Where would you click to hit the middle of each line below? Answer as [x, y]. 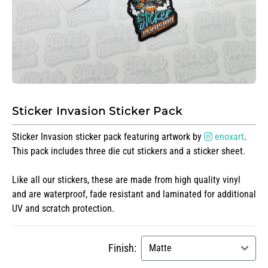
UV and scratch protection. [63, 208]
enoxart [228, 137]
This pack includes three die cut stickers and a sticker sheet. [129, 151]
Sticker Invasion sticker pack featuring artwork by [108, 137]
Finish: [122, 248]
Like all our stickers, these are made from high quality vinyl [126, 180]
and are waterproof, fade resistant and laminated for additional [134, 194]
